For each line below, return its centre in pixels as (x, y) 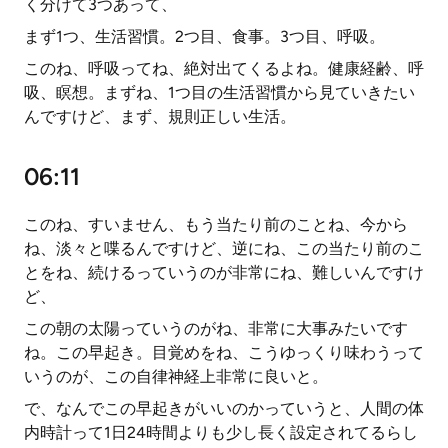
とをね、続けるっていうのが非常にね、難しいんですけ (224, 272)
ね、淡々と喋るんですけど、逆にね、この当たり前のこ (224, 248)
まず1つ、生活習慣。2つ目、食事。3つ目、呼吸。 (204, 36)
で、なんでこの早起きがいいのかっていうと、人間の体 (224, 408)
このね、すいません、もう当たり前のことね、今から (216, 224)
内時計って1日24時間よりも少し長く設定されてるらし (221, 432)
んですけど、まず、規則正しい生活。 (160, 116)
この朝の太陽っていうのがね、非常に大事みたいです (216, 328)
